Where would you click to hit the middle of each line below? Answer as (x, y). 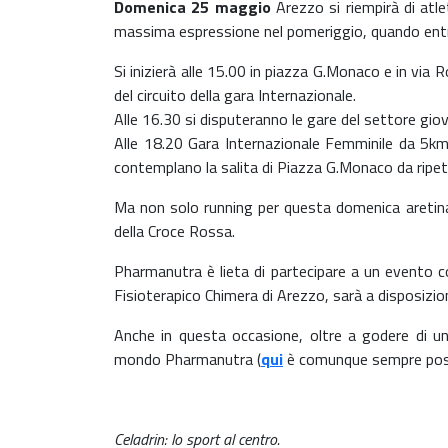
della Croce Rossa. (174, 230)
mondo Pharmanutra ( (187, 358)
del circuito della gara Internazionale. (235, 94)
